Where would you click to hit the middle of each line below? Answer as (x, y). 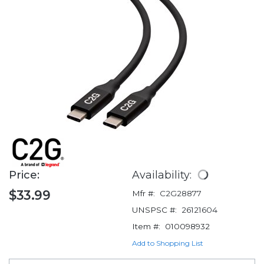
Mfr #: (143, 194)
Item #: (146, 227)
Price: (26, 175)
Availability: (163, 175)
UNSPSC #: (154, 210)
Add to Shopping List (168, 243)
